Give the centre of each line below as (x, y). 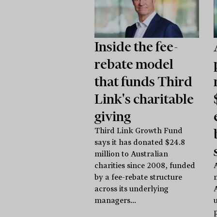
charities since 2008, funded (145, 165)
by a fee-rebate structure (138, 177)
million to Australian (131, 154)
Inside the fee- (136, 46)
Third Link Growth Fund (138, 131)
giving (112, 116)
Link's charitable (144, 99)
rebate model (134, 64)
